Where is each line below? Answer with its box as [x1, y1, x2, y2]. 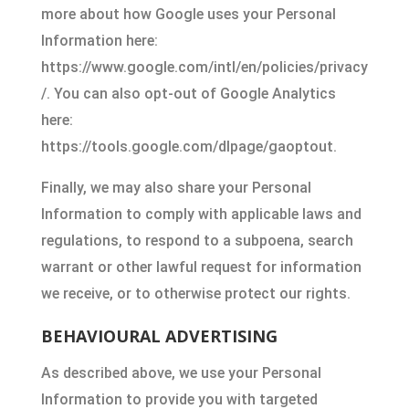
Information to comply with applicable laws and [40, 205, 362, 223]
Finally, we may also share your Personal [40, 179, 311, 196]
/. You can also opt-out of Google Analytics [40, 85, 336, 102]
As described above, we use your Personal [40, 364, 321, 382]
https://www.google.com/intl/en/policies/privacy [40, 58, 368, 76]
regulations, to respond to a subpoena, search [40, 232, 353, 249]
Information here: [40, 32, 158, 49]
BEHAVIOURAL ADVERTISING [40, 325, 278, 347]
